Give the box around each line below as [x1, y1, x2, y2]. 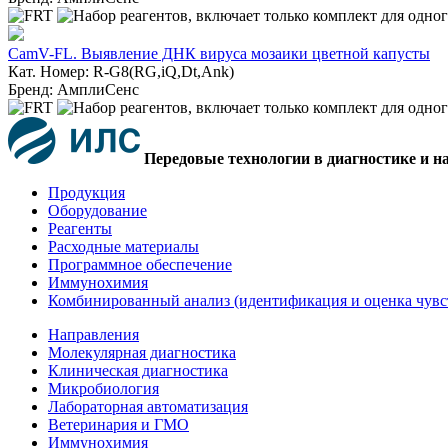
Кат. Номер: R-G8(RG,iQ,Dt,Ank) [8, 62, 234, 80]
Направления [48, 325, 139, 343]
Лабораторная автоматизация [48, 397, 248, 415]
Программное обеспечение [48, 255, 232, 273]
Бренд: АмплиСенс [8, 80, 139, 98]
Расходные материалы [48, 237, 199, 255]
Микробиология [48, 379, 159, 397]
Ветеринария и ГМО [48, 415, 189, 433]
